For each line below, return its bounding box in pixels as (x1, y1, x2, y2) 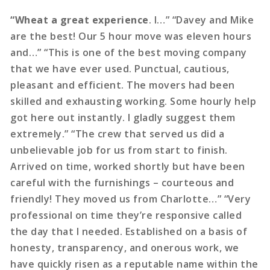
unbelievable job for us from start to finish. (10, 143, 228, 157)
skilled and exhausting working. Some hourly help (10, 94, 257, 108)
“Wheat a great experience (10, 13, 149, 27)
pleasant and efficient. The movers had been (10, 78, 235, 92)
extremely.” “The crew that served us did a (10, 127, 225, 140)
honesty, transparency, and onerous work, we (10, 240, 239, 254)
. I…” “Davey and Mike (148, 13, 254, 27)
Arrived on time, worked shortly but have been (10, 159, 245, 173)
